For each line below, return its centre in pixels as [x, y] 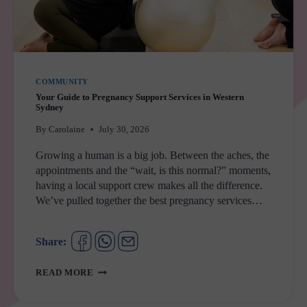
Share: [51, 242]
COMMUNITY [62, 81]
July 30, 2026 [124, 130]
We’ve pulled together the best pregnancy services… [149, 201]
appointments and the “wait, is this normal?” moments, [153, 171]
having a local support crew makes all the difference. [149, 186]
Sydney [50, 108]
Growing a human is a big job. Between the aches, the [152, 156]
